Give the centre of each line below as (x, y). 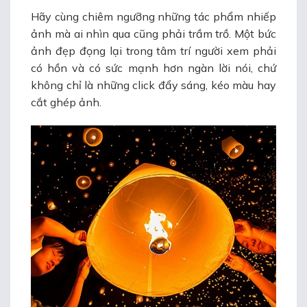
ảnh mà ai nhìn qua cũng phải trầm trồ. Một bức (153, 33)
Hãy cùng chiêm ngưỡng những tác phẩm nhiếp (153, 16)
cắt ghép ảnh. (66, 102)
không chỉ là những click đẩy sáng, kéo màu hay (153, 85)
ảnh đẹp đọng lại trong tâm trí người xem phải (153, 50)
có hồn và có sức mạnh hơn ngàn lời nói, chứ (153, 67)
